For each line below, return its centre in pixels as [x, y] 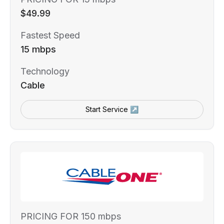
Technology [45, 71]
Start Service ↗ [112, 109]
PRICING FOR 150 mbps [71, 216]
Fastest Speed [50, 35]
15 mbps [38, 49]
